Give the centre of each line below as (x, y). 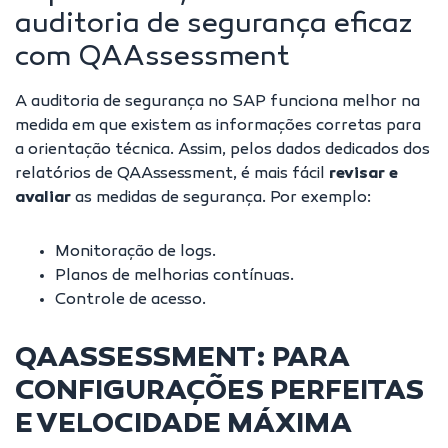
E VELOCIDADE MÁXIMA (183, 426)
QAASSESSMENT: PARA (182, 360)
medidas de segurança (179, 199)
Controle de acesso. (130, 301)
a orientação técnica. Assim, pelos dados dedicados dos (222, 151)
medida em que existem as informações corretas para (218, 127)
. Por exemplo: (316, 199)
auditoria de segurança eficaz (213, 26)
